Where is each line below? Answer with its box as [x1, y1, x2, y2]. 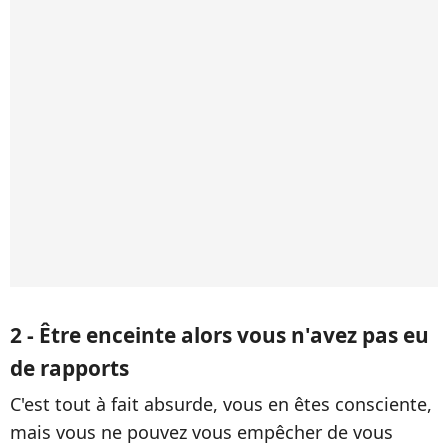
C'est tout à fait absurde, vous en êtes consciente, [10, 391, 432, 416]
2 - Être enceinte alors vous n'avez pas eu [10, 320, 429, 349]
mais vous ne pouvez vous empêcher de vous [10, 419, 393, 444]
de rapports [10, 353, 129, 382]
